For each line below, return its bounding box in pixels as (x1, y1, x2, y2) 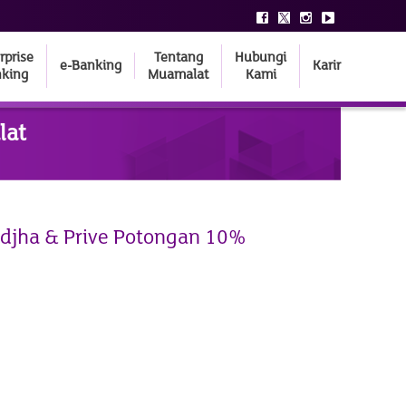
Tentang (153, 49, 203, 65)
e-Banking (60, 57, 121, 73)
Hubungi (235, 49, 286, 65)
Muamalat (148, 66, 208, 82)
